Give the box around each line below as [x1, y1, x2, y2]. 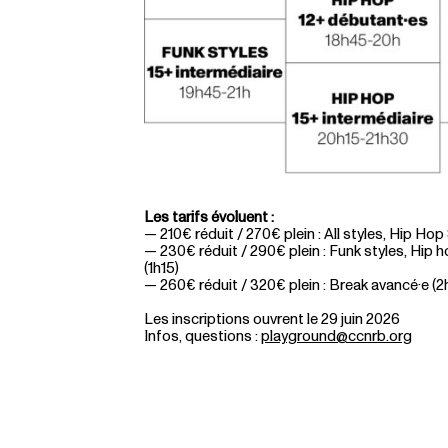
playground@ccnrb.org [261, 326, 412, 348]
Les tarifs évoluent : [144, 206, 274, 228]
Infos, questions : [144, 326, 261, 348]
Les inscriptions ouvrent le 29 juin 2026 [144, 309, 400, 331]
